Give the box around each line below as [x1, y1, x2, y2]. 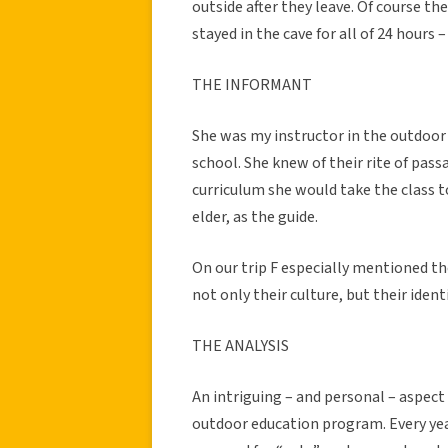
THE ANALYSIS [192, 334, 289, 357]
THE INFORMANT [192, 73, 312, 96]
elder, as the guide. [192, 205, 318, 228]
